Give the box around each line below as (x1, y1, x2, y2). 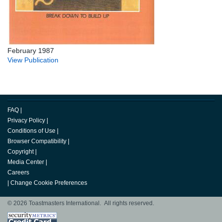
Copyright (7, 148, 34, 156)
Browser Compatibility (7, 138, 66, 145)
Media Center (7, 159, 44, 166)
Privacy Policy (7, 117, 45, 124)
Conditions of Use (7, 127, 55, 135)
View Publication (7, 56, 58, 64)
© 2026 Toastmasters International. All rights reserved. (7, 200, 154, 207)
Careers (7, 169, 29, 176)
